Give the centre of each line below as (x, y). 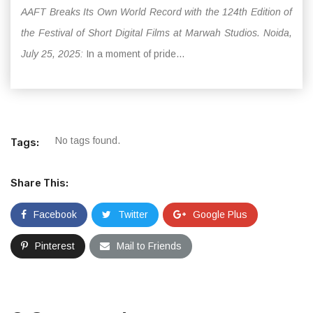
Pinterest (55, 246)
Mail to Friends (149, 246)
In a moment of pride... (134, 54)
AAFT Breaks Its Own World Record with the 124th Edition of (156, 12)
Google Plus (220, 214)
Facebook (55, 214)
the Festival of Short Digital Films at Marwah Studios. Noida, (156, 33)
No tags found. (88, 140)
